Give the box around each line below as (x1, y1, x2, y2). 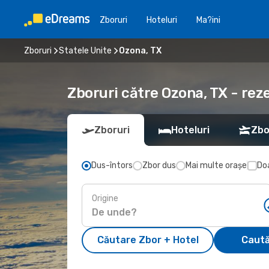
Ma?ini (196, 14, 220, 25)
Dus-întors (91, 160, 133, 171)
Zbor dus (142, 160, 176, 171)
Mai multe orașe (186, 160, 247, 171)
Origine (92, 193, 118, 204)
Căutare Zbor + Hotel (97, 234, 199, 246)
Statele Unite (59, 45, 112, 56)
